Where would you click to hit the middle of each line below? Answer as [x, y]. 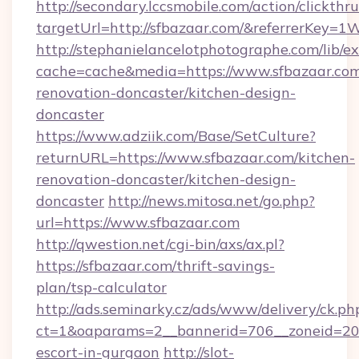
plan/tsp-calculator [101, 287]
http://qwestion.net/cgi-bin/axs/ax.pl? [160, 244]
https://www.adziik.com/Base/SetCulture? [176, 136]
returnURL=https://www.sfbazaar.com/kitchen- [196, 157]
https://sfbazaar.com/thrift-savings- [155, 266]
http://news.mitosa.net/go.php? [212, 201]
